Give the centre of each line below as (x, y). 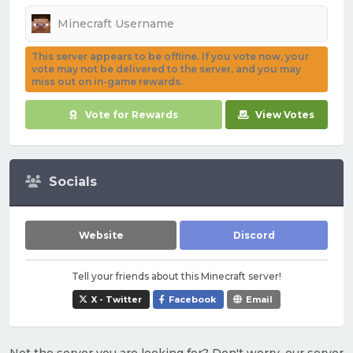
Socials (73, 182)
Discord (254, 235)
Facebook (192, 299)
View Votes (285, 115)
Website (101, 235)
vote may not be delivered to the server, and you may (166, 69)
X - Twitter (117, 299)
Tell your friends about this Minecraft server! (176, 276)
